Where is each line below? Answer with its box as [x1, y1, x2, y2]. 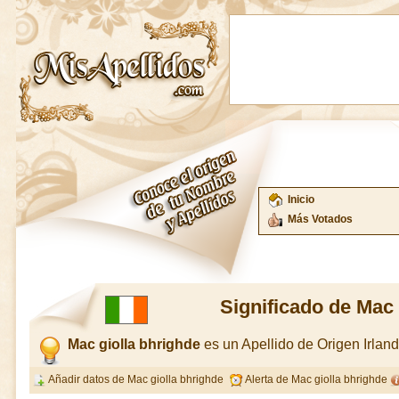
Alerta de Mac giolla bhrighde [242, 373, 387, 386]
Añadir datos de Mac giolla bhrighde [46, 373, 224, 386]
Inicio [288, 193, 314, 206]
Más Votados [288, 213, 353, 225]
